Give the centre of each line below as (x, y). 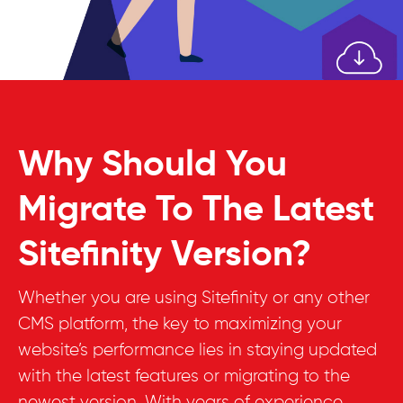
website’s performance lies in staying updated (197, 350)
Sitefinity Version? (165, 255)
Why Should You (152, 166)
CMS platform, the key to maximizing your (180, 324)
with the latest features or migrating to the (184, 376)
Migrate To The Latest (196, 210)
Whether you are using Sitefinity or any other (194, 298)
